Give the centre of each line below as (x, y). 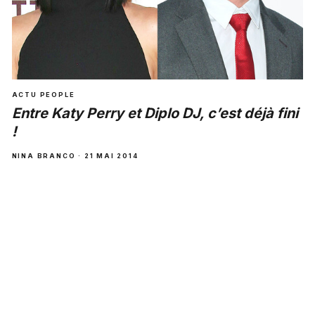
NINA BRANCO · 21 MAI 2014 (75, 156)
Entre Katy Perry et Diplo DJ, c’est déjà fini (155, 114)
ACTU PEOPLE (43, 95)
